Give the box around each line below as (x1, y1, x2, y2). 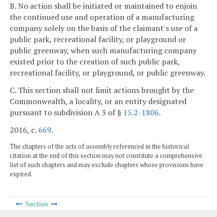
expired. (10, 170, 32, 178)
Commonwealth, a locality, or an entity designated (10, 96, 186, 107)
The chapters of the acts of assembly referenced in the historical (10, 142, 189, 151)
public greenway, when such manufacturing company (10, 45, 197, 56)
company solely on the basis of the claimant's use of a (10, 23, 198, 34)
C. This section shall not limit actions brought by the (10, 85, 194, 96)
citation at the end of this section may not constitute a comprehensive (10, 151, 202, 160)
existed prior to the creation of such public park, (10, 56, 180, 67)
